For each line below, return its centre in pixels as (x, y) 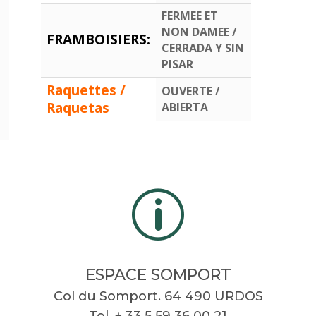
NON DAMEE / (200, 31)
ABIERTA (185, 107)
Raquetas (78, 107)
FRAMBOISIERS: (99, 39)
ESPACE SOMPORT (158, 274)
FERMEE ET (190, 15)
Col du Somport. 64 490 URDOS (158, 296)
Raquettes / (86, 90)
